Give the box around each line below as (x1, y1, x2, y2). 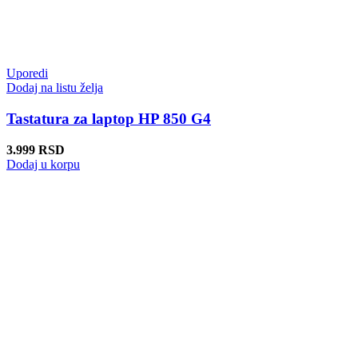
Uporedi (6, 66, 48, 81)
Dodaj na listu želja (6, 81, 103, 95)
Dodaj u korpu (6, 157, 80, 171)
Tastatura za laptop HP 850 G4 (6, 110, 211, 128)
